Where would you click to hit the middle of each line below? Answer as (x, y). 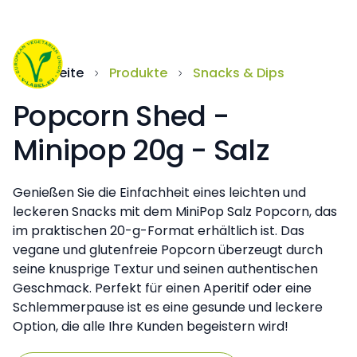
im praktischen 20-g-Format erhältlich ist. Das (159, 231)
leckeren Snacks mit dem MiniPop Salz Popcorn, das (175, 212)
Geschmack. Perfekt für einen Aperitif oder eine (162, 288)
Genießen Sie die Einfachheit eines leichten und (159, 192)
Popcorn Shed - (121, 116)
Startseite (51, 73)
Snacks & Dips (239, 73)
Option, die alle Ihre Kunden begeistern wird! (151, 326)
